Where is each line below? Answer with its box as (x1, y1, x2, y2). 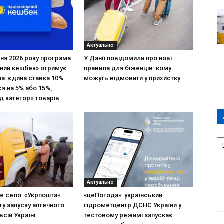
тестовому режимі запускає (84, 211, 173, 219)
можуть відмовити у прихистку (84, 74, 180, 82)
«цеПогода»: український (84, 191, 162, 199)
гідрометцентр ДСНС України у (84, 201, 181, 209)
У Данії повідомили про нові (84, 54, 172, 62)
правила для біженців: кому (84, 64, 171, 72)
